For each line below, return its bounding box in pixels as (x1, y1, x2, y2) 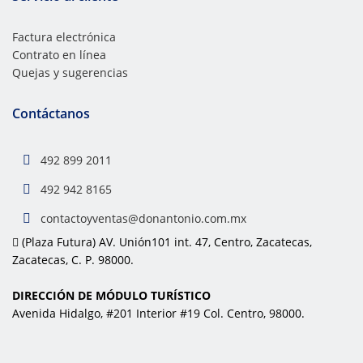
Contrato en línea (12, 47, 106, 63)
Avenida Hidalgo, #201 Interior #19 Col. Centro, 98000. (12, 305, 305, 322)
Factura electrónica (12, 29, 116, 45)
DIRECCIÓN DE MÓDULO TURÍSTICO (12, 288, 211, 304)
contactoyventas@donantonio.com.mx (41, 211, 246, 227)
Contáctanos (12, 105, 90, 123)
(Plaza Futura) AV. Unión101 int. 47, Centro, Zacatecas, (19, 234, 312, 250)
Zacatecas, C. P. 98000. (12, 252, 134, 268)
